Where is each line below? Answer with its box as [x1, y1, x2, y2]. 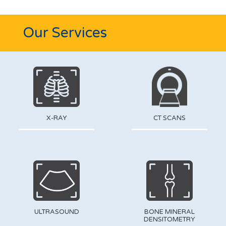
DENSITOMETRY [144, 215, 195, 223]
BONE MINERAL [144, 207, 195, 216]
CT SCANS [153, 114, 186, 122]
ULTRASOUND [34, 207, 79, 216]
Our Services [23, 24, 107, 41]
